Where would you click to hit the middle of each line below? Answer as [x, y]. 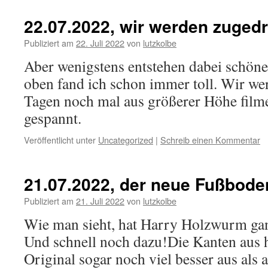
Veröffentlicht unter [60, 140]
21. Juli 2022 [100, 201]
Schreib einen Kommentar [210, 140]
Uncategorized [126, 140]
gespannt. [53, 118]
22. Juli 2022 [100, 43]
